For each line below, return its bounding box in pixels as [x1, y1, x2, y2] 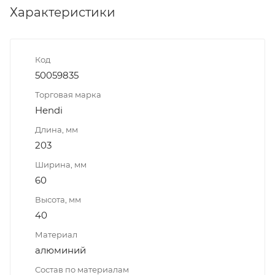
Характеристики [10, 4, 115, 20]
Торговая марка [35, 89, 101, 99]
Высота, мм [35, 194, 81, 204]
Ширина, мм [35, 159, 87, 169]
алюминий [35, 244, 86, 256]
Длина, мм [35, 124, 78, 134]
